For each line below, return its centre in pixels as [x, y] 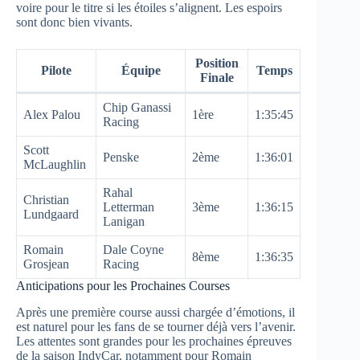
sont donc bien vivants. [74, 22]
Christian [46, 200]
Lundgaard [51, 215]
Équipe [141, 71]
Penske [121, 157]
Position [217, 63]
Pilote [56, 71]
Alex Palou [52, 115]
